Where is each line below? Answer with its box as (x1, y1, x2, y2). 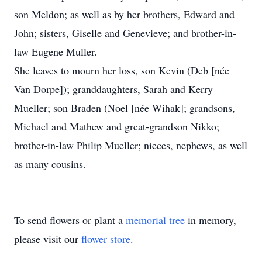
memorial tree (126, 213, 185, 227)
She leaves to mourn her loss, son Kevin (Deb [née (14, 63, 229, 77)
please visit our (14, 232, 81, 246)
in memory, (185, 213, 236, 227)
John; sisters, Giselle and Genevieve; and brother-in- (14, 26, 236, 40)
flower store (81, 232, 130, 246)
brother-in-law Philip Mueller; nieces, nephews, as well (14, 138, 247, 152)
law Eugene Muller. (14, 44, 97, 58)
